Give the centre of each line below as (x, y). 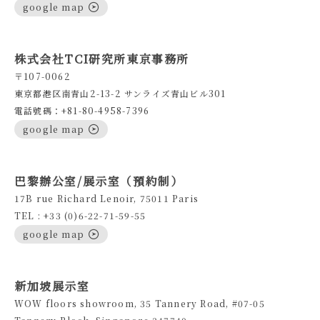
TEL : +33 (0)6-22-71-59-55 (80, 216)
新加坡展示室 (52, 286)
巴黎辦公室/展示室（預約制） (99, 181)
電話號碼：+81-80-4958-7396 (82, 111)
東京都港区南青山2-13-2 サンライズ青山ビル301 (120, 94)
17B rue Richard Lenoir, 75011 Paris (106, 199)
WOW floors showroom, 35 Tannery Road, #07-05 (140, 304)
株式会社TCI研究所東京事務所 (102, 59)
